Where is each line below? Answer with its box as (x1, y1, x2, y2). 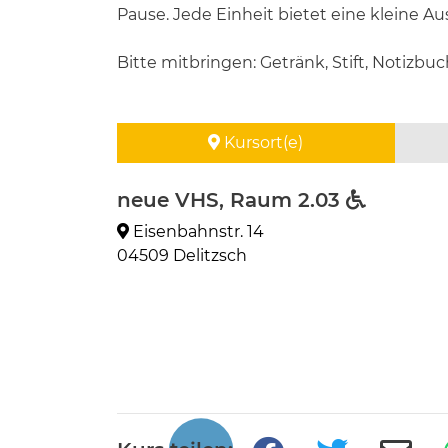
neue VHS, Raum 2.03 (117, 188, 346, 212)
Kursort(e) (220, 133, 304, 152)
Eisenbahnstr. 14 (129, 222, 264, 241)
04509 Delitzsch (117, 246, 247, 265)
